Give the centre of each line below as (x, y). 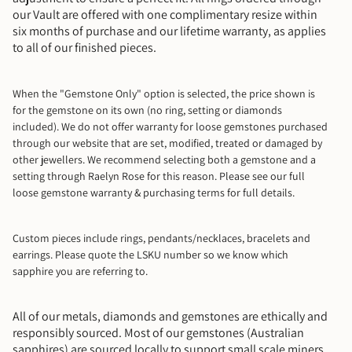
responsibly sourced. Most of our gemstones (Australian (158, 333)
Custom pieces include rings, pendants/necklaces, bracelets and (161, 238)
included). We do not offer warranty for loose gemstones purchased (170, 126)
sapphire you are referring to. (81, 271)
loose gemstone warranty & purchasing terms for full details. (155, 192)
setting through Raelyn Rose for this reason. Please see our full (159, 176)
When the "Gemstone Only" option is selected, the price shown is (164, 93)
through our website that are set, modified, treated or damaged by (167, 143)
